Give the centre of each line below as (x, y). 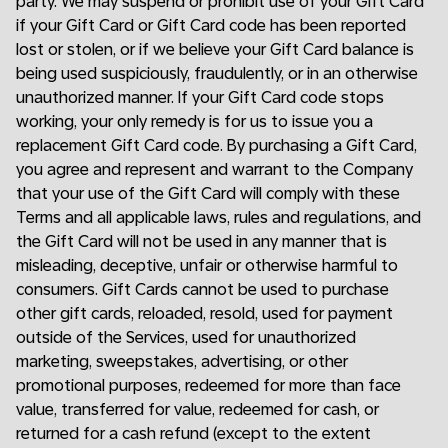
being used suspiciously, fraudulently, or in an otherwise (217, 73)
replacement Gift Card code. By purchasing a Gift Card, (216, 145)
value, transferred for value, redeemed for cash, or (197, 409)
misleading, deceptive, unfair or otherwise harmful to (207, 265)
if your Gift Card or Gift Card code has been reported (211, 25)
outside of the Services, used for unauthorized (186, 337)
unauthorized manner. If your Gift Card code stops (200, 97)
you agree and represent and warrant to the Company (214, 169)
